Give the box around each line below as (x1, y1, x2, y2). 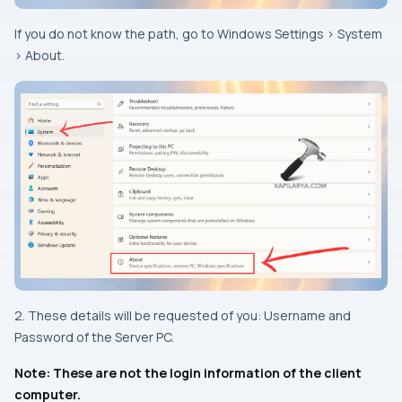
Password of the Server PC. (14, 328, 174, 345)
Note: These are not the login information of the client (14, 364, 362, 381)
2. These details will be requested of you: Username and (14, 307, 351, 324)
